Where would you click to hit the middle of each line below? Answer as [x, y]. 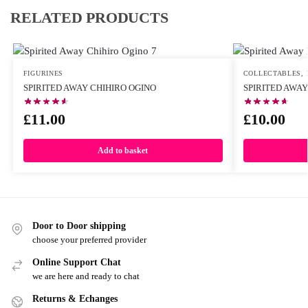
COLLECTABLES [272, 73]
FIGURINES [43, 73]
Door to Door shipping [79, 225]
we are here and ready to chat [86, 276]
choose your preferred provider [89, 239]
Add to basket [123, 150]
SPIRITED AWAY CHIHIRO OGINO [89, 87]
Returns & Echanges [75, 299]
